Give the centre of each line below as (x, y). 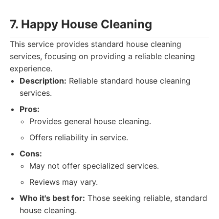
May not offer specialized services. (94, 166)
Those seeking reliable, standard (146, 198)
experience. (31, 68)
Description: (43, 81)
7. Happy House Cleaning (81, 24)
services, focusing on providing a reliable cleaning (102, 56)
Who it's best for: (52, 198)
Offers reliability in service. (79, 137)
